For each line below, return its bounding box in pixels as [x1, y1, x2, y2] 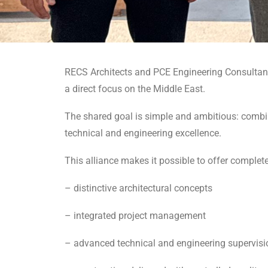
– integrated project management [65, 210, 206, 221]
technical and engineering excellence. [65, 127, 221, 139]
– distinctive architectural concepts [65, 182, 212, 194]
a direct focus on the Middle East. [65, 83, 205, 95]
